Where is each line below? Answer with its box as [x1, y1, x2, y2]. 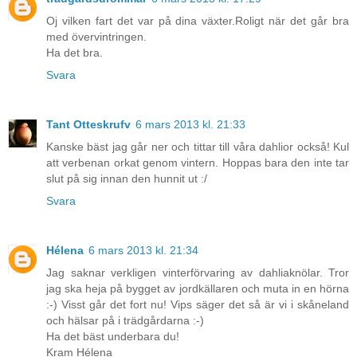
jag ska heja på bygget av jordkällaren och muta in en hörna [46, 282, 349, 296]
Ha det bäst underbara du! [46, 330, 179, 343]
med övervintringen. [46, 30, 147, 44]
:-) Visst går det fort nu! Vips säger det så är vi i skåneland [46, 298, 349, 312]
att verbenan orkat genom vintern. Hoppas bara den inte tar [46, 156, 349, 170]
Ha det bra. [46, 46, 103, 60]
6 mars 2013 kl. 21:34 [88, 244, 198, 257]
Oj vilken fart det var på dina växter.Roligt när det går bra [46, 14, 349, 28]
